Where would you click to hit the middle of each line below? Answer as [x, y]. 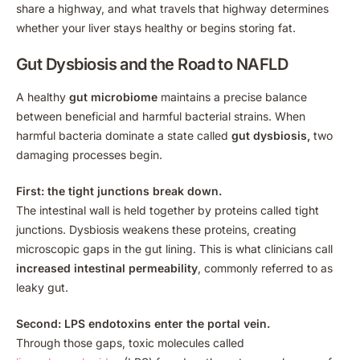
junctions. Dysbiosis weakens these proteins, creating [156, 229]
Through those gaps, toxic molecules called [130, 342]
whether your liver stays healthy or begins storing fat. [156, 27]
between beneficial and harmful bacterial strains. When [161, 116]
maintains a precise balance [232, 96]
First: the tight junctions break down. [119, 190]
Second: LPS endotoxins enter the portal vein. [143, 323]
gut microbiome [113, 96]
